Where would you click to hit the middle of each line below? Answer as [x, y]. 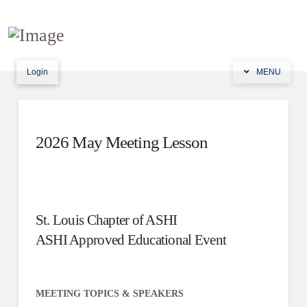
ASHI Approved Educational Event [131, 240]
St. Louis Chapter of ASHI [106, 220]
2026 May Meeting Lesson [122, 143]
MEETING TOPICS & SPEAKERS [109, 293]
